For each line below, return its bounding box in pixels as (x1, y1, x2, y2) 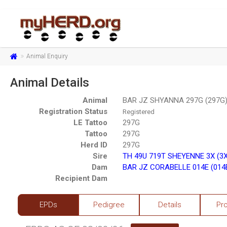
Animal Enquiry (26, 53, 68, 60)
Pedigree (93, 200, 125, 210)
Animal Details (10, 75, 89, 90)
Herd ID (81, 140, 108, 150)
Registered (123, 108, 155, 116)
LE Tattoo (73, 118, 108, 128)
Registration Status (39, 107, 108, 117)
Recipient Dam (55, 174, 108, 183)
